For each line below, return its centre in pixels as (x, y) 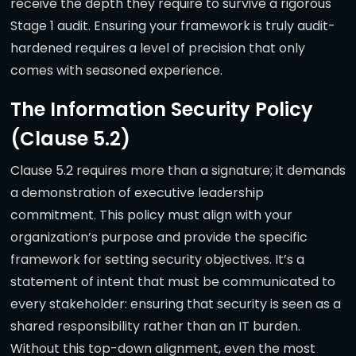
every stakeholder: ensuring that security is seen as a (176, 304)
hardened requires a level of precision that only (158, 48)
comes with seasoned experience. (116, 71)
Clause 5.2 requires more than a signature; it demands (178, 171)
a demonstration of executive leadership (137, 193)
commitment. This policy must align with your (151, 215)
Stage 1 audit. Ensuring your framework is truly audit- (173, 26)
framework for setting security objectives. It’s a (157, 260)
